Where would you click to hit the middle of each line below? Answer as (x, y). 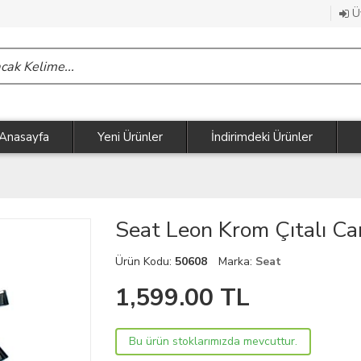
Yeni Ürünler (130, 137)
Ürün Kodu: (145, 262)
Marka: (237, 262)
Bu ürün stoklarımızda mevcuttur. (214, 342)
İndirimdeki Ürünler (262, 137)
